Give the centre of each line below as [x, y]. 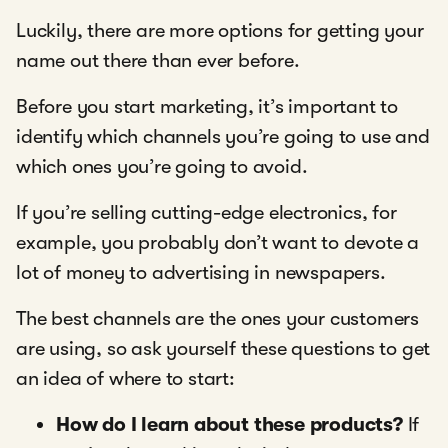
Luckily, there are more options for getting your [220, 31]
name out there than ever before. [160, 61]
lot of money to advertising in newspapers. [203, 273]
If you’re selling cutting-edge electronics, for [206, 213]
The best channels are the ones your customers [217, 319]
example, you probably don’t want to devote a [218, 243]
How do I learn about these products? [229, 425]
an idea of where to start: [125, 379]
